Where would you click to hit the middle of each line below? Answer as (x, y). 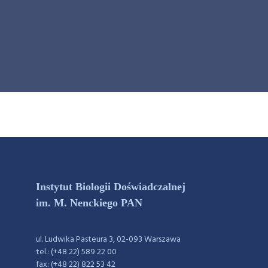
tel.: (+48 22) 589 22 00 (76, 252)
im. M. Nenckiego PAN (89, 203)
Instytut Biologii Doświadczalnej (111, 187)
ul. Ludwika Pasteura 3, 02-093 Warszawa (108, 240)
